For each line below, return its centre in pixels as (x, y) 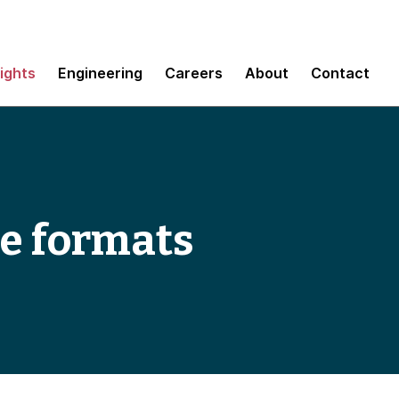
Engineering (100, 73)
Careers (194, 73)
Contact (340, 73)
